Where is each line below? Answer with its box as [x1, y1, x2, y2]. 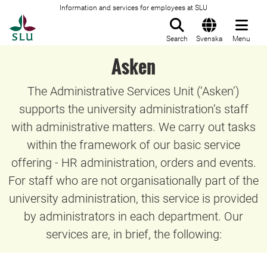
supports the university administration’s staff [18, 102, 249, 116]
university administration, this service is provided [9, 191, 258, 206]
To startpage [35, 15, 96, 27]
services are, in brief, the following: [45, 227, 222, 241]
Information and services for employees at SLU [60, 4, 207, 12]
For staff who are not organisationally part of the [8, 173, 259, 188]
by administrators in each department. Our [24, 209, 243, 223]
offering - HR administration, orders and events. [11, 156, 256, 170]
